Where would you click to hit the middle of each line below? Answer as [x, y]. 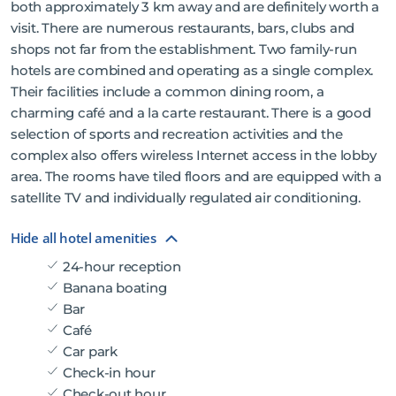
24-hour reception [120, 266]
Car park [88, 351]
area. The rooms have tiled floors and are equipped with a [196, 176]
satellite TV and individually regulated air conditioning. [186, 197]
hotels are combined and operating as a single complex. [192, 70]
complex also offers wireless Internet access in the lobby [194, 155]
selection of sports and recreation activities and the [177, 133]
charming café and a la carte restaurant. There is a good [191, 112]
